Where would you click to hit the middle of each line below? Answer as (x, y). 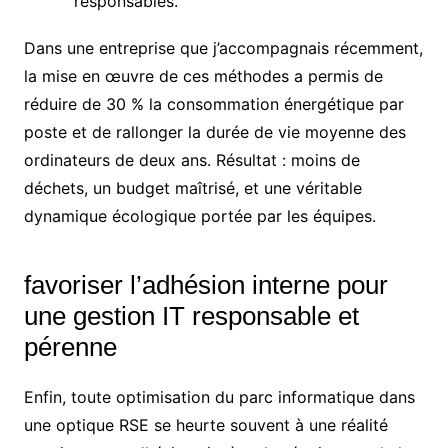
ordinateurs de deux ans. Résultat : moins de (191, 160)
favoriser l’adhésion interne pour (205, 285)
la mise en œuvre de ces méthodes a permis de (203, 76)
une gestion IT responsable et (191, 316)
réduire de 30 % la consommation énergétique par (213, 104)
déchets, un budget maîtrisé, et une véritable (192, 188)
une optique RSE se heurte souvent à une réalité (205, 425)
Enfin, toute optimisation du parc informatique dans (219, 397)
